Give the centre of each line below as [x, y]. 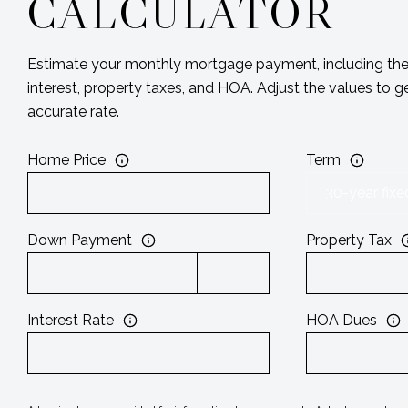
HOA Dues [341, 320]
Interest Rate [71, 320]
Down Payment [80, 240]
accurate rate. [74, 112]
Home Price [67, 159]
